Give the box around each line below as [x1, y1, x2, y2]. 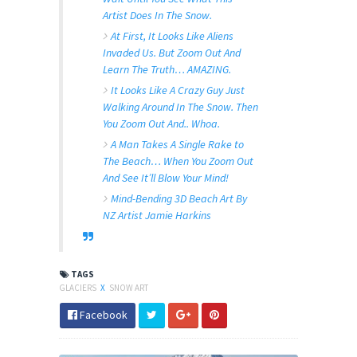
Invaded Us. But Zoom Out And [103, 45, 241, 60]
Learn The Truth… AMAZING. [103, 61, 231, 76]
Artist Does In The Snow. [103, 7, 212, 22]
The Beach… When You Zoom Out [103, 153, 253, 168]
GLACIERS [59, 281, 98, 293]
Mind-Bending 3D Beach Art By [111, 190, 247, 206]
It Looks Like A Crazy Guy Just [111, 82, 245, 97]
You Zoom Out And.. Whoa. [103, 116, 220, 131]
